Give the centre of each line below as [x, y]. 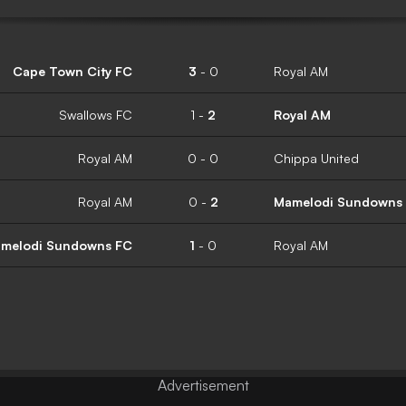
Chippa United [316, 158]
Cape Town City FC [72, 71]
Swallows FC [96, 114]
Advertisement [203, 385]
